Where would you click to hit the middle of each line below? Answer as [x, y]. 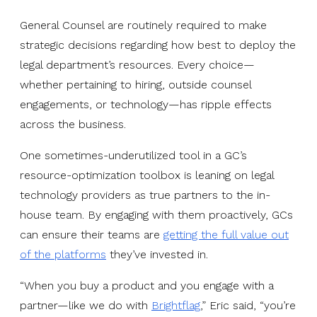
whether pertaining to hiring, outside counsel [136, 84]
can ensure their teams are [92, 234]
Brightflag [176, 305]
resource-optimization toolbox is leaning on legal [147, 175]
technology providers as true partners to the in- [145, 195]
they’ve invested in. [157, 254]
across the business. [73, 124]
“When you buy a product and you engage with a [147, 285]
